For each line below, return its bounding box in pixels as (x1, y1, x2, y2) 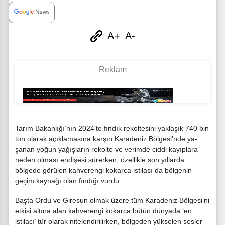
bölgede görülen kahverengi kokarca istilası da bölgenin (15, 166, 192, 175)
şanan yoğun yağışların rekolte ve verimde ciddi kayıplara (15, 145, 198, 154)
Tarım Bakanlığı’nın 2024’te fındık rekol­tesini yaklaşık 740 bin (15, 124, 209, 133)
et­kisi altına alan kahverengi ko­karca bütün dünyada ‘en (15, 206, 192, 215)
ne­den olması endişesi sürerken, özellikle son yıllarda (15, 156, 184, 164)
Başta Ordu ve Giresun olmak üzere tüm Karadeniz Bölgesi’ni (15, 196, 209, 204)
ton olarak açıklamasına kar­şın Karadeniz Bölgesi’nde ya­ (15, 135, 197, 143)
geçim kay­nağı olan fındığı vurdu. (15, 177, 121, 185)
